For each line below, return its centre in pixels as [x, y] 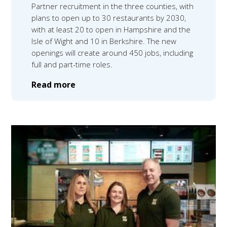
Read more [54, 84]
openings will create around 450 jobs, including [112, 52]
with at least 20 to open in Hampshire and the [111, 29]
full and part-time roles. [74, 64]
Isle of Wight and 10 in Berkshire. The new [104, 41]
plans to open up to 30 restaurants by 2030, [109, 17]
